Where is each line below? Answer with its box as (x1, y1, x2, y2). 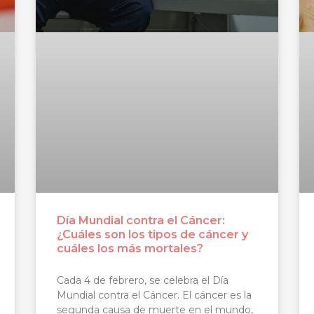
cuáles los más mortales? (56, 241, 203, 255)
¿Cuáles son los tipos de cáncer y (56, 227, 248, 241)
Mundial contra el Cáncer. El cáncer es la (56, 288, 252, 301)
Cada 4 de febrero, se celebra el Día (56, 273, 228, 287)
